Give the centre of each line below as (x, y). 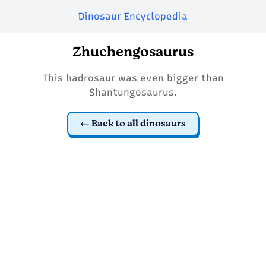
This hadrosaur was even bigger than (133, 78)
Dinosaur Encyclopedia (133, 16)
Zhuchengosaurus (133, 52)
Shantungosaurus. (133, 92)
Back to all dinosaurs (139, 123)
